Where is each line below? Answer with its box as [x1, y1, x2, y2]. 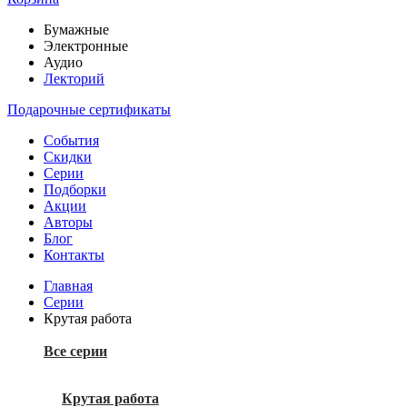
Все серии [44, 343, 107, 359]
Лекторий [44, 71, 104, 86]
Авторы [44, 214, 93, 230]
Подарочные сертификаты [7, 102, 171, 117]
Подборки [44, 182, 106, 197]
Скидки [44, 149, 92, 164]
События [44, 133, 99, 148]
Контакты [44, 247, 104, 263]
